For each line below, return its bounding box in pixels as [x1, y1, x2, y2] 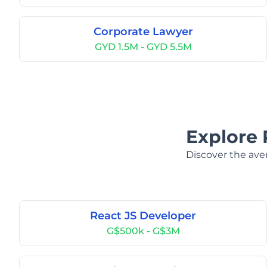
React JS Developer [90, 209, 196, 222]
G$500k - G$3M [106, 225, 180, 237]
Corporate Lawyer [93, 25, 193, 38]
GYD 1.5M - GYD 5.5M [94, 41, 192, 52]
